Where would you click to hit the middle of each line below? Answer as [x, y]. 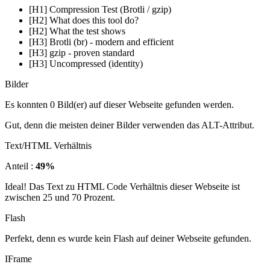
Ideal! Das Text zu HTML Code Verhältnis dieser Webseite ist [122, 186]
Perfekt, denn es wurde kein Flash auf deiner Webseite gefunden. [128, 238]
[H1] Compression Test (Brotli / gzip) [100, 9]
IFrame [18, 259]
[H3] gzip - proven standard [82, 52]
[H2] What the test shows [77, 31]
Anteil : [20, 166]
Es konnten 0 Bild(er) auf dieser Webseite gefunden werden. [119, 104]
